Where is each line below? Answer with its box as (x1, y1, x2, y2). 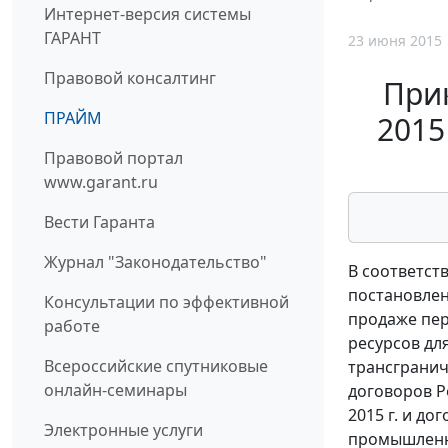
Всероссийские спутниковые (44, 355, 268, 378)
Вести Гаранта (44, 211, 155, 234)
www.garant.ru (44, 171, 158, 194)
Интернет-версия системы (44, 3, 251, 26)
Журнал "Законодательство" (44, 251, 267, 274)
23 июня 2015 (348, 30, 442, 50)
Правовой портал (44, 147, 183, 170)
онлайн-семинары (44, 379, 187, 402)
